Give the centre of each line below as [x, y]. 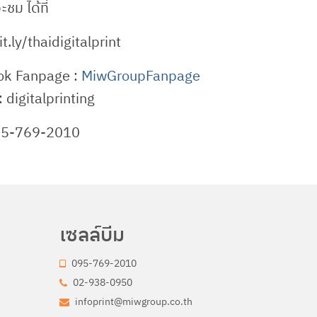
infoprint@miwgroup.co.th [132, 301]
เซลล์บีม [92, 234]
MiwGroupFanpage [140, 75]
